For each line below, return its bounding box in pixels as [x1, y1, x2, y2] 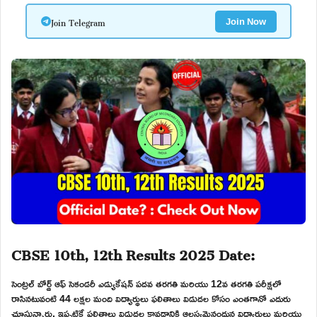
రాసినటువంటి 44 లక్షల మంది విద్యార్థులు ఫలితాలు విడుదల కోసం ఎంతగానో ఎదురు [11, 288, 291, 308]
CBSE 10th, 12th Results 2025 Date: [11, 234, 255, 270]
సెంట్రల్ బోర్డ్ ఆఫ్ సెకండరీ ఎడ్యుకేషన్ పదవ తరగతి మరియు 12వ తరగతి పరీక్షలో [11, 273, 282, 293]
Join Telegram [50, 11, 105, 31]
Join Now [225, 12, 266, 30]
